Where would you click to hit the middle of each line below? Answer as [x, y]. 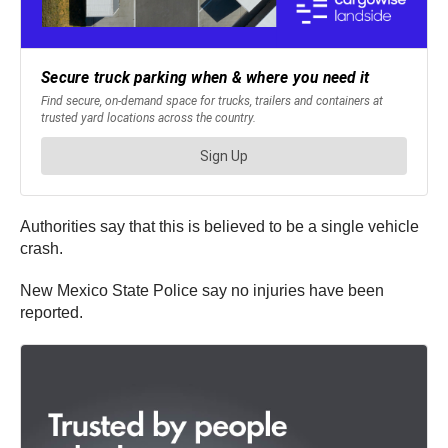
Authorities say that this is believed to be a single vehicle [219, 227]
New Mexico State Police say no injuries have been [202, 291]
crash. [41, 249]
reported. [51, 313]
